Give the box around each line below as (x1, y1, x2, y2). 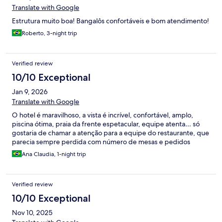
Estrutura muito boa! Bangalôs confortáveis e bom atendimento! (12, 16, 209, 26)
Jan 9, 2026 (12, 87, 48, 97)
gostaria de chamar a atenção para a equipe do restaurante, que (12, 128, 209, 138)
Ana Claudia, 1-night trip (22, 150, 86, 159)
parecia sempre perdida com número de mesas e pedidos (12, 137, 190, 147)
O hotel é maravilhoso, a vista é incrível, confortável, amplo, (12, 111, 193, 120)
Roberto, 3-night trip (22, 29, 77, 38)
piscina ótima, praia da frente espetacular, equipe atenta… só (12, 119, 200, 129)
